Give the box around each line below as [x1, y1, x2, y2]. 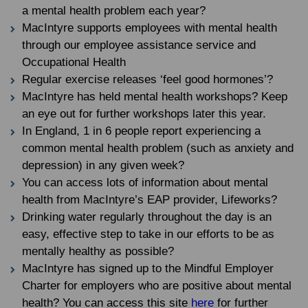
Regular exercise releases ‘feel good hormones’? [22, 73, 273, 86]
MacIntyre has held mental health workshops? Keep [22, 90, 287, 103]
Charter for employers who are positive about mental [22, 279, 291, 292]
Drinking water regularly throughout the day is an [22, 210, 272, 223]
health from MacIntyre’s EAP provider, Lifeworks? [22, 193, 277, 206]
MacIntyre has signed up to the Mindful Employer [22, 262, 274, 275]
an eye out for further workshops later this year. [22, 107, 266, 120]
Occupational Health [22, 56, 126, 69]
